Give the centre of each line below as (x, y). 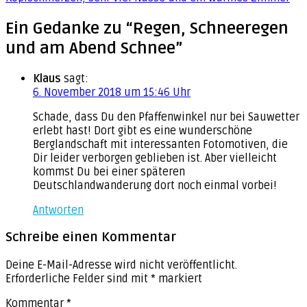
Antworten (58, 210)
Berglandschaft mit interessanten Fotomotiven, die (160, 144)
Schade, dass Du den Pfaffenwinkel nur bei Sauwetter (166, 117)
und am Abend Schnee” (94, 48)
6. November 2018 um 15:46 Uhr (112, 92)
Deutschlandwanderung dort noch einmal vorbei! (155, 185)
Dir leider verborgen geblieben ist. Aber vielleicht (155, 158)
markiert (179, 279)
